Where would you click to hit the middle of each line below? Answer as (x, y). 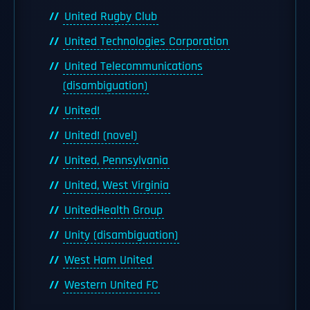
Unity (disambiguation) (121, 235)
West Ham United (108, 260)
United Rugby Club (111, 17)
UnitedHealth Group (113, 210)
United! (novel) (101, 136)
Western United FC (111, 285)
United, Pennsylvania (116, 161)
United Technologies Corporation (146, 42)
